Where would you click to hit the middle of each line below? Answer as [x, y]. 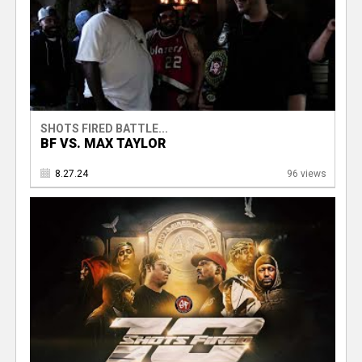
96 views [306, 173]
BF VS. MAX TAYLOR [103, 143]
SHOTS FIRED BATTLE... [104, 128]
